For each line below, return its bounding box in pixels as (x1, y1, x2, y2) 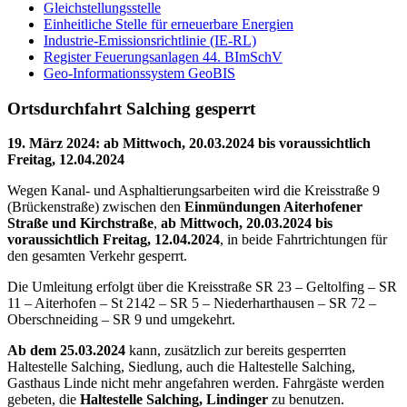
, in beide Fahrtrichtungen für (220, 232, 387, 248)
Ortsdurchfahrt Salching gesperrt (7, 98, 255, 118)
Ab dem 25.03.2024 (7, 342, 125, 359)
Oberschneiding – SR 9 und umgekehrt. (7, 312, 235, 328)
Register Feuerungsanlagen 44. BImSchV (44, 49, 283, 65)
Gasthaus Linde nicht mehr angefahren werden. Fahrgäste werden (7, 375, 384, 392)
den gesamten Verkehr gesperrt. (7, 248, 187, 264)
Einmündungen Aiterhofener (184, 199, 362, 215)
